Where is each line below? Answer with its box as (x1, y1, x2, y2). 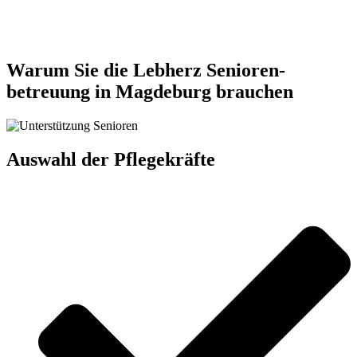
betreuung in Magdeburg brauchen (6, 81, 293, 103)
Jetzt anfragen (30, 16, 100, 29)
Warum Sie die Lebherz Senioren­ (6, 60, 285, 81)
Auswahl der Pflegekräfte (6, 149, 215, 170)
